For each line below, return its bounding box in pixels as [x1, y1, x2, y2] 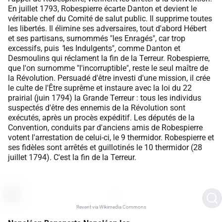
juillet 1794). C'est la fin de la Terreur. [8, 152, 136, 162]
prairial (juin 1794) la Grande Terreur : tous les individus [8, 93, 201, 103]
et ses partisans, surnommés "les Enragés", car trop [8, 33, 185, 43]
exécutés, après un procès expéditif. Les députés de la [8, 112, 195, 122]
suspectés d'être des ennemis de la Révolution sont [8, 103, 185, 112]
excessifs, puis [8, 43, 59, 53]
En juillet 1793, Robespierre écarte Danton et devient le [8, 3, 197, 13]
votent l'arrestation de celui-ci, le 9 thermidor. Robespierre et [8, 132, 214, 142]
